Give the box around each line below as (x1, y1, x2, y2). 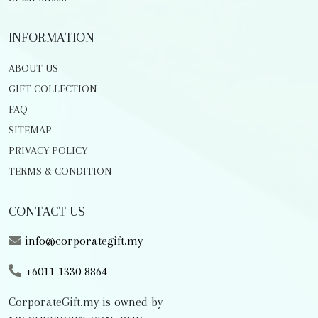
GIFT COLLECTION (9, 82, 97, 96)
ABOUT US (9, 62, 58, 75)
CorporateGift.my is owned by (9, 295, 163, 309)
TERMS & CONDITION (9, 165, 111, 178)
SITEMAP (9, 124, 52, 137)
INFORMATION (9, 30, 94, 46)
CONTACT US (9, 204, 85, 220)
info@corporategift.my (21, 234, 143, 248)
